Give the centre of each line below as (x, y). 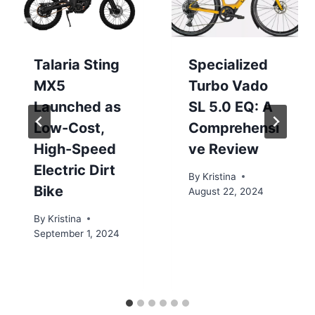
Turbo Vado (228, 85)
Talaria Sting (77, 64)
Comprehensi (234, 128)
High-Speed (75, 149)
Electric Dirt (75, 170)
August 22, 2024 (226, 191)
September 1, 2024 (77, 233)
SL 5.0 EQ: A (231, 107)
